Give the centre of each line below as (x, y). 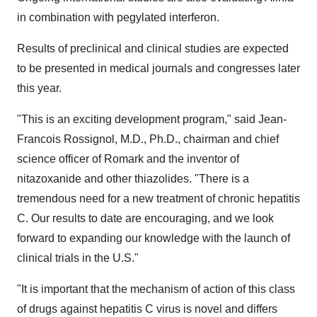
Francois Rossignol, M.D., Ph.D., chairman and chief (148, 139)
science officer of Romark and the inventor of (128, 159)
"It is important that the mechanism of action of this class (156, 289)
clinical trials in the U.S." (78, 258)
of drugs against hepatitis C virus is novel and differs (147, 309)
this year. (39, 88)
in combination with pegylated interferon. (118, 17)
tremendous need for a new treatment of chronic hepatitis (158, 198)
